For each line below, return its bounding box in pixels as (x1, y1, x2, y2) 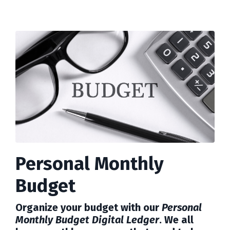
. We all (159, 214, 194, 226)
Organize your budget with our (15, 201, 159, 214)
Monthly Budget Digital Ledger (15, 214, 159, 226)
